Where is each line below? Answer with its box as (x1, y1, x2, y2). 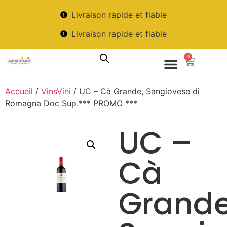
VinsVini (41, 86, 71, 96)
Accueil (5, 86, 33, 96)
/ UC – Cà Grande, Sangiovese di (71, 86, 200, 96)
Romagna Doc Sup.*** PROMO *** (5, 98, 137, 108)
